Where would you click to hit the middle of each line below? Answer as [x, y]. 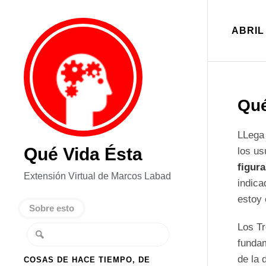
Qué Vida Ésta [83, 154]
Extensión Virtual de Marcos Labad [98, 176]
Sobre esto [52, 208]
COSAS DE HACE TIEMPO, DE [87, 260]
